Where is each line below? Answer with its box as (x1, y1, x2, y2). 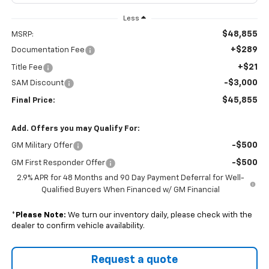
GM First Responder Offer (11, 159, 105, 168)
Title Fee (11, 64, 43, 72)
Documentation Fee (11, 46, 85, 55)
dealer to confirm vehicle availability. (11, 222, 145, 231)
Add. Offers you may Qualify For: (11, 125, 140, 133)
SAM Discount (11, 79, 64, 88)
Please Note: (15, 211, 66, 220)
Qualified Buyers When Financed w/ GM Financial (41, 186, 220, 195)
